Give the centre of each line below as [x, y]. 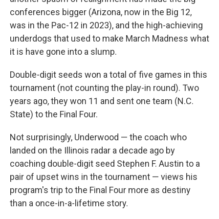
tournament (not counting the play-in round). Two [104, 88]
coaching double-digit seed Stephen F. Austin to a [105, 164]
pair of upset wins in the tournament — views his [104, 177]
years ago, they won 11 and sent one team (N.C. [102, 101]
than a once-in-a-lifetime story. [69, 203]
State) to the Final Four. [54, 114]
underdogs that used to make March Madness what [109, 38]
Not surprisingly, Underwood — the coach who [98, 137]
